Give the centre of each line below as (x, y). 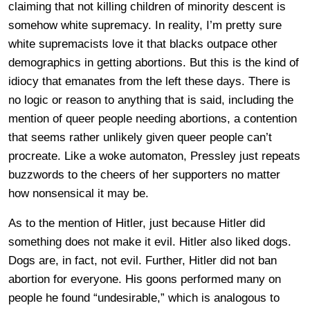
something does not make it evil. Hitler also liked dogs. (150, 241)
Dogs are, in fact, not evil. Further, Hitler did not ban (143, 260)
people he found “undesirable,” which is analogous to (144, 298)
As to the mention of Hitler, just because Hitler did (137, 223)
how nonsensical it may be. (79, 193)
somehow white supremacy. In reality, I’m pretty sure (145, 25)
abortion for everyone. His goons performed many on (145, 279)
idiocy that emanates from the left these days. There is (149, 81)
